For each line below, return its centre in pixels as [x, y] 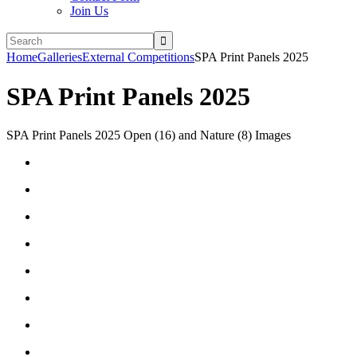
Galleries [60, 57]
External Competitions [138, 57]
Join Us [89, 11]
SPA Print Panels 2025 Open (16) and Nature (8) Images [149, 135]
